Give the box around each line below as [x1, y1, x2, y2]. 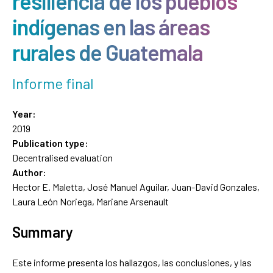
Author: [12, 166, 46, 178]
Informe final [12, 74, 94, 92]
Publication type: [12, 136, 88, 149]
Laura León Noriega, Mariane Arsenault [12, 195, 169, 207]
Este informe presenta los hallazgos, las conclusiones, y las [12, 256, 252, 268]
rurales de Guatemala [12, 38, 203, 65]
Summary [12, 222, 73, 241]
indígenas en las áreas [12, 13, 210, 40]
